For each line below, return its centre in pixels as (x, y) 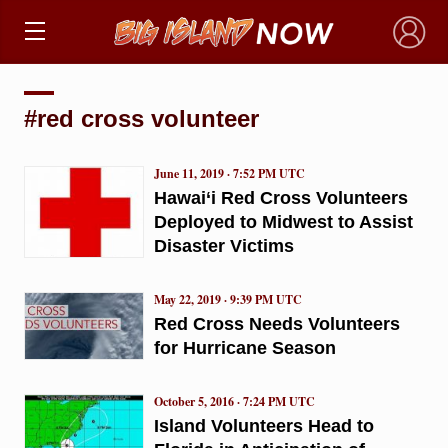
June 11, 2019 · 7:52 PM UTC (229, 173)
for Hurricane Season (244, 347)
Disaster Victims (223, 245)
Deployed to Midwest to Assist (283, 221)
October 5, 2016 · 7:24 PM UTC (234, 401)
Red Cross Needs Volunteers (276, 323)
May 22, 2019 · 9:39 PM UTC (227, 299)
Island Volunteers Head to (263, 425)
